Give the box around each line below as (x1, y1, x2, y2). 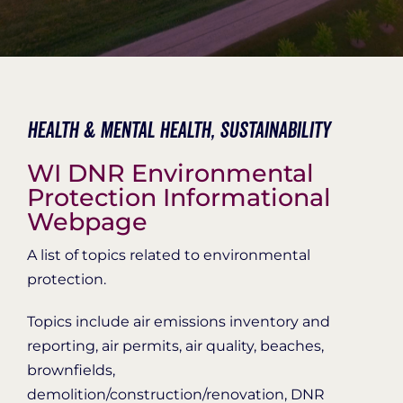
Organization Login (257, 8, 377, 32)
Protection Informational (26, 182, 331, 212)
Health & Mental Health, (26, 116, 215, 145)
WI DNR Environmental (26, 157, 314, 188)
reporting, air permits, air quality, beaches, (26, 336, 324, 354)
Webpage (26, 206, 148, 237)
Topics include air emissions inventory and (26, 312, 330, 330)
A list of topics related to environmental (26, 246, 310, 264)
